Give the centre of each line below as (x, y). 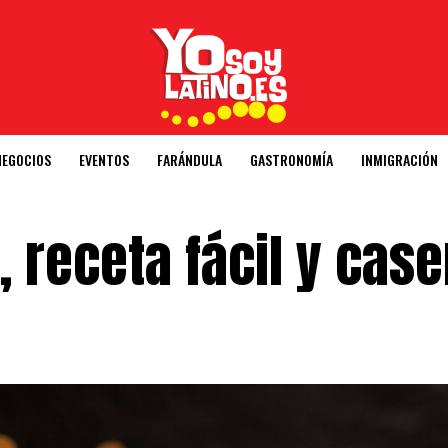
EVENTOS (104, 159)
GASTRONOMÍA (291, 159)
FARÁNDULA (189, 159)
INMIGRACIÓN (399, 159)
